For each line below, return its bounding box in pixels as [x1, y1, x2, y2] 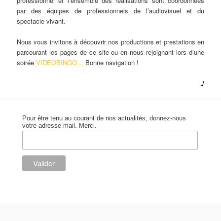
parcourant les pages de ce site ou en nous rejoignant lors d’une [17, 47, 204, 57]
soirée [17, 58, 37, 67]
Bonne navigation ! [83, 58, 139, 67]
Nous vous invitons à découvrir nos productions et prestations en [17, 37, 204, 46]
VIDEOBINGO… [36, 58, 84, 67]
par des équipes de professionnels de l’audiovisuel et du [17, 5, 204, 15]
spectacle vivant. [17, 16, 66, 26]
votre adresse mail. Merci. [22, 122, 97, 130]
